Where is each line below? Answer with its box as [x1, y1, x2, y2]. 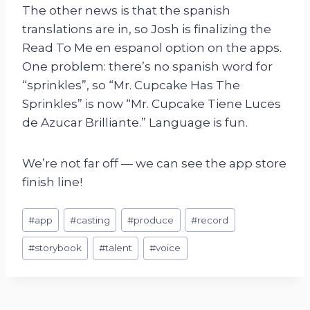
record [197, 214, 229, 226]
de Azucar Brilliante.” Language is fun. [22, 116, 248, 130]
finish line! [22, 175, 82, 190]
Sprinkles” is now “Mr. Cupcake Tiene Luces [22, 97, 281, 111]
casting [76, 214, 111, 226]
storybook [35, 242, 82, 254]
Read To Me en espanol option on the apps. [22, 41, 282, 55]
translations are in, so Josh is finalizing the [22, 22, 271, 37]
